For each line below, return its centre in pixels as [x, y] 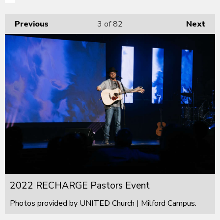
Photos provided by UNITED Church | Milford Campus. [103, 204]
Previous [32, 24]
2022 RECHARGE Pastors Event [80, 186]
